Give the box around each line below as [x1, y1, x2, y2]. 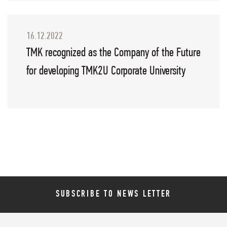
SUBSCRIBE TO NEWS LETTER [55, 189, 172, 199]
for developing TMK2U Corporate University [26, 65, 185, 78]
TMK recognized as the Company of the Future [26, 47, 201, 60]
